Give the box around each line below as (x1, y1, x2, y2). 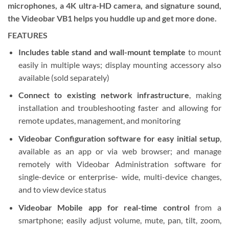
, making (189, 90, 221, 100)
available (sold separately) (18, 72, 109, 82)
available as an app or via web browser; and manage (18, 146, 221, 156)
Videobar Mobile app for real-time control (18, 202, 190, 212)
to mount (186, 47, 222, 57)
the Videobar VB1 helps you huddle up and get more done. (8, 13, 217, 23)
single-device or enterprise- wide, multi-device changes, (18, 172, 221, 182)
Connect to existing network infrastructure (18, 90, 190, 100)
